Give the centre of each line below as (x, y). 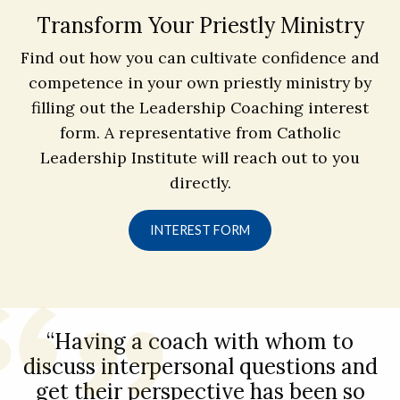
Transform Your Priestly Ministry (200, 26)
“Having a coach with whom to (200, 342)
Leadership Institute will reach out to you (200, 158)
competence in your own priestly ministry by (200, 83)
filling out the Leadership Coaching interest (200, 108)
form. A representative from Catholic (200, 133)
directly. (200, 183)
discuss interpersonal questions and (200, 367)
